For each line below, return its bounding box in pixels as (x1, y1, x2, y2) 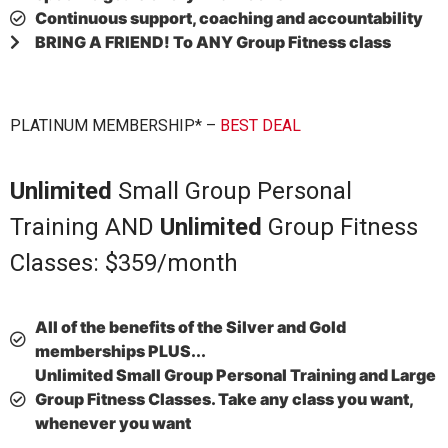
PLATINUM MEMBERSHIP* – (10, 116, 220, 136)
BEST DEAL (220, 116, 301, 136)
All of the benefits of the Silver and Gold (35, 317, 346, 338)
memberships (35, 341, 148, 362)
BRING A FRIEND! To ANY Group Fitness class (35, 32, 391, 53)
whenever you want (35, 413, 191, 434)
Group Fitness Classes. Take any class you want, (35, 389, 413, 410)
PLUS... (148, 341, 206, 362)
